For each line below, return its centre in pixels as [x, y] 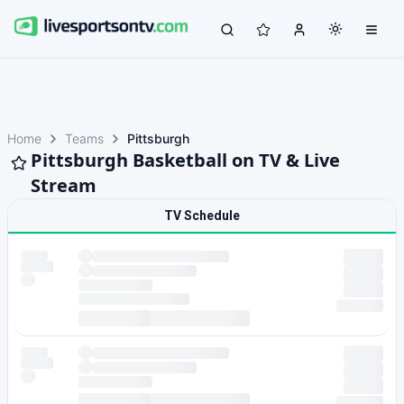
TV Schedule [202, 216]
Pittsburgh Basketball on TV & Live [185, 160]
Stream [64, 185]
